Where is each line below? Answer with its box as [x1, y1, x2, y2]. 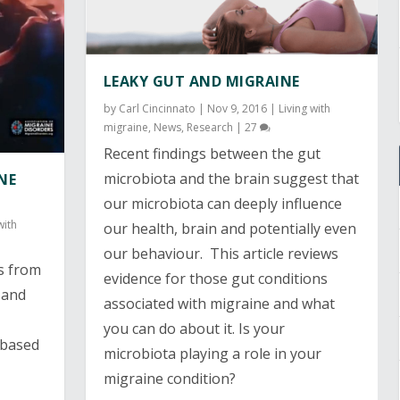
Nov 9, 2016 [206, 100, 267, 116]
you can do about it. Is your [103, 318, 285, 338]
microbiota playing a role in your [103, 343, 321, 363]
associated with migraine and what [103, 293, 335, 313]
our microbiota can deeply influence [103, 193, 342, 213]
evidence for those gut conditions [103, 268, 328, 288]
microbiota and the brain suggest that [103, 168, 359, 188]
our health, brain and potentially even [103, 218, 356, 238]
